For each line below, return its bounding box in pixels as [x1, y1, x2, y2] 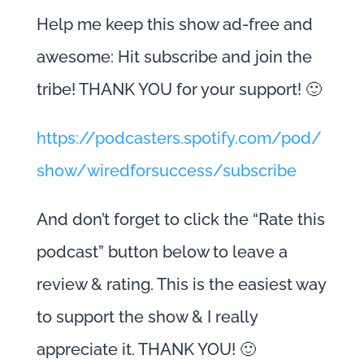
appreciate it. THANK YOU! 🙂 [36, 340, 256, 360]
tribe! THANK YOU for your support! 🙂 [36, 80, 322, 100]
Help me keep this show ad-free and [36, 15, 313, 35]
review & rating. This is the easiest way [36, 275, 326, 295]
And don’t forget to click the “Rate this [36, 210, 325, 230]
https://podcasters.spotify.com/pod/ [36, 128, 322, 149]
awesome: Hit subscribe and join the [36, 47, 312, 67]
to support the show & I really [36, 307, 258, 327]
